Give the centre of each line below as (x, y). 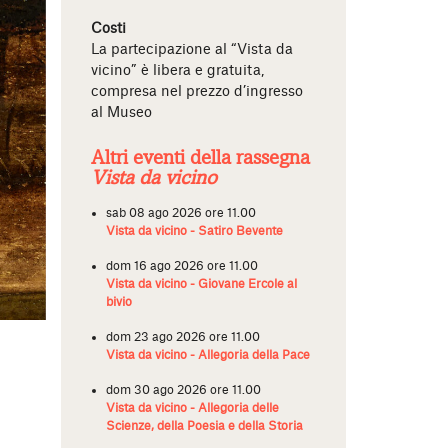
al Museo (121, 113)
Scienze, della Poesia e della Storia (204, 426)
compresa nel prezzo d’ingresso (197, 92)
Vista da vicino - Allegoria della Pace (208, 355)
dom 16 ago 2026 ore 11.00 (182, 266)
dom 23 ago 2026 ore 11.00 (183, 337)
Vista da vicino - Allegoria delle (192, 408)
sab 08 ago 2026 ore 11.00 (181, 213)
